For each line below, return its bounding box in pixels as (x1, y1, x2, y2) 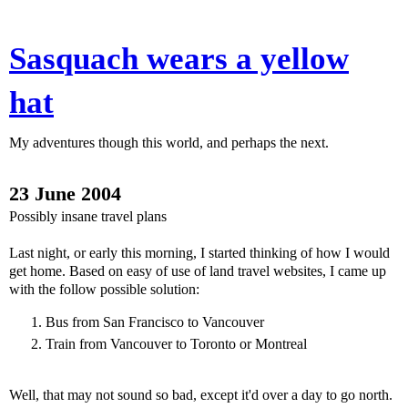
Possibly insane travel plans (9, 209, 167, 224)
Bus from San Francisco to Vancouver (46, 313, 264, 330)
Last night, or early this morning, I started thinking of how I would (9, 245, 390, 260)
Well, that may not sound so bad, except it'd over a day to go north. (9, 386, 393, 403)
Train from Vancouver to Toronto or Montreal (46, 335, 307, 352)
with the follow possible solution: (9, 281, 199, 297)
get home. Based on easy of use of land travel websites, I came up (9, 263, 386, 279)
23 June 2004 (9, 183, 121, 205)
